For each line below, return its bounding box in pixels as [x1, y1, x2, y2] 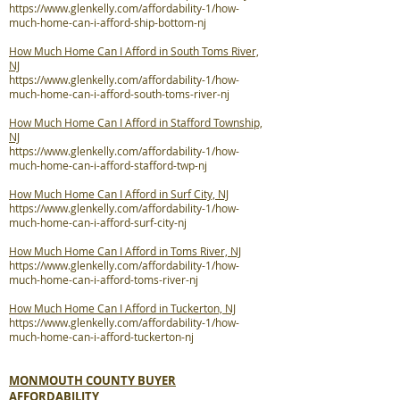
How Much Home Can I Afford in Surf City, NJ [9, 187, 229, 201]
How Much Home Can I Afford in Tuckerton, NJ [9, 301, 236, 315]
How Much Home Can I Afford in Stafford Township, [9, 115, 262, 129]
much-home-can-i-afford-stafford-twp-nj [9, 158, 207, 172]
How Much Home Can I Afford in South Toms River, [9, 44, 259, 58]
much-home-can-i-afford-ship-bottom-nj [9, 15, 206, 29]
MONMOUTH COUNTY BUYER [9, 372, 176, 388]
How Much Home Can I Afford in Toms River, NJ [9, 244, 241, 258]
